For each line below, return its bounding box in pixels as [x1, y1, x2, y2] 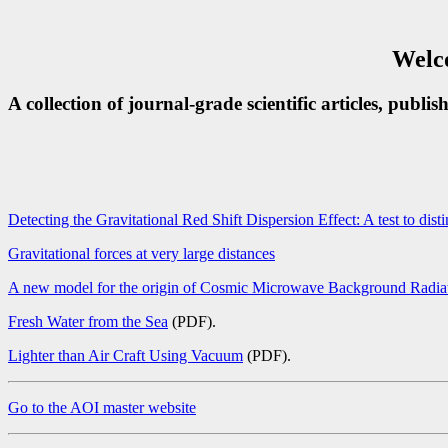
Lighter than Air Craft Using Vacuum [8, 346, 243, 364]
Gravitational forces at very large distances [8, 244, 275, 262]
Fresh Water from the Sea [8, 312, 168, 330]
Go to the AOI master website [8, 398, 196, 416]
